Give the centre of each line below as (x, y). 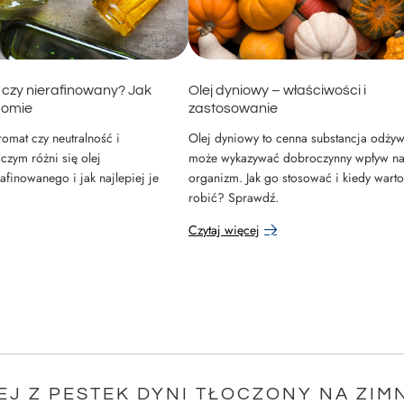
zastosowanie (233, 108)
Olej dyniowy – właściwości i (277, 90)
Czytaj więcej (224, 230)
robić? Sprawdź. (234, 197)
